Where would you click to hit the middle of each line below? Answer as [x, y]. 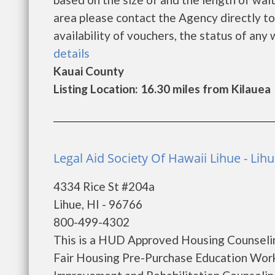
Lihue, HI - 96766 [98, 204]
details [72, 53]
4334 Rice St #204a [104, 186]
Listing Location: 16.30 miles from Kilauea [162, 89]
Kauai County [89, 71]
